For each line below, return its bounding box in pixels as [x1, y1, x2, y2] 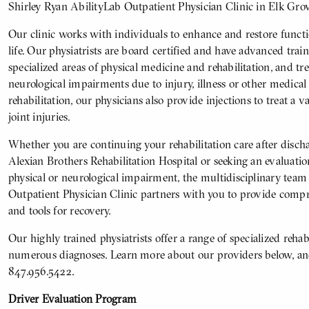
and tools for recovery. [8, 203, 111, 218]
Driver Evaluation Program [8, 292, 137, 306]
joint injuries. [8, 110, 70, 124]
